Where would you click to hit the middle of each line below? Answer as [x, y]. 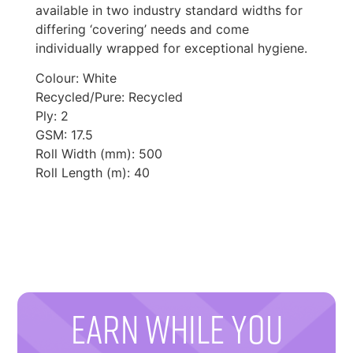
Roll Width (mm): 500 [98, 154]
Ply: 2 [52, 116]
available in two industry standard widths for [169, 10]
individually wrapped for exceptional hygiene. [171, 48]
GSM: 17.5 [64, 135]
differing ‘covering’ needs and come [142, 29]
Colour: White [76, 78]
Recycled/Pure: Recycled [109, 97]
